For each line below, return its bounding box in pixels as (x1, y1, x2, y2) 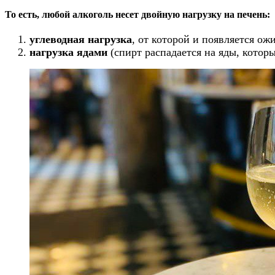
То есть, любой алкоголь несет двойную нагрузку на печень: (5, 9, 270, 20)
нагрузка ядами (29, 45, 107, 58)
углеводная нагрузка (29, 33, 132, 45)
